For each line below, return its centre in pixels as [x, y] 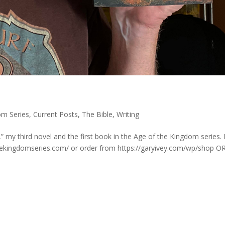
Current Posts [56, 115]
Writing [128, 115]
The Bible [97, 115]
